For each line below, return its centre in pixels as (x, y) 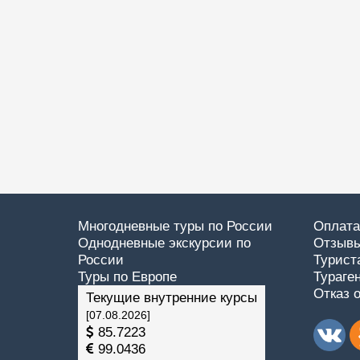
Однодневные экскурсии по (164, 243)
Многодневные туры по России (175, 226)
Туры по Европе (127, 277)
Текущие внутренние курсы (172, 298)
